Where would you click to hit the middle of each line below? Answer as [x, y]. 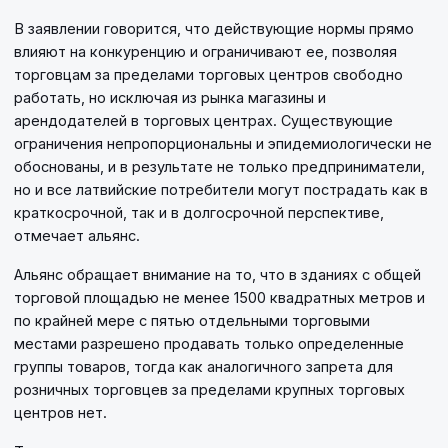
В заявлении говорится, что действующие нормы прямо [214, 29]
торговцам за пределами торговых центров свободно [208, 75]
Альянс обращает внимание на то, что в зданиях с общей [217, 275]
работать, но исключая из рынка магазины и [170, 98]
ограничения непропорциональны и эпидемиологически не [223, 144]
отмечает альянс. [77, 236]
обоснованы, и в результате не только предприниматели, [219, 167]
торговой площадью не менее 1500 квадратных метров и [219, 298]
